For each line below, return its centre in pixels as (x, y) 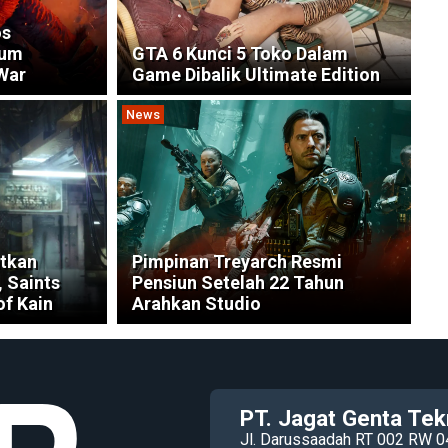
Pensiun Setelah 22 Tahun (237, 282)
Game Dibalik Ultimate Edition (255, 74)
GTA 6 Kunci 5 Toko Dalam (239, 53)
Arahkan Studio (196, 303)
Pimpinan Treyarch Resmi (236, 261)
